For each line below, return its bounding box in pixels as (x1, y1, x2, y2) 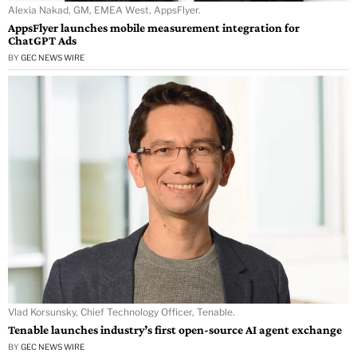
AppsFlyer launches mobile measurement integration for (8, 21, 300, 35)
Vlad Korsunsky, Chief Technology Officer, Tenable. (8, 305, 235, 318)
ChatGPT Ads (8, 33, 76, 48)
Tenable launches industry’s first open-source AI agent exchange (8, 322, 342, 336)
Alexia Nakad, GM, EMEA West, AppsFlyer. (8, 4, 201, 17)
